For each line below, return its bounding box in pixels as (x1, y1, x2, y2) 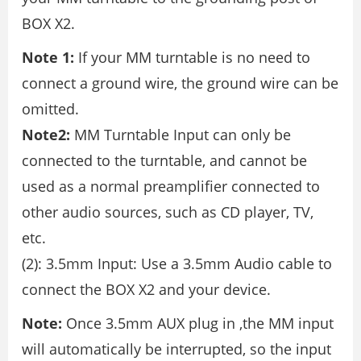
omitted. (22, 98, 79, 118)
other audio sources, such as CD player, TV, (22, 201, 313, 222)
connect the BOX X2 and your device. (22, 279, 271, 299)
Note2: (22, 124, 70, 144)
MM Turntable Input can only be (70, 124, 291, 144)
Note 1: (22, 47, 74, 67)
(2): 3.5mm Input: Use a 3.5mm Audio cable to (22, 253, 332, 273)
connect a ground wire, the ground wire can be (22, 73, 338, 93)
